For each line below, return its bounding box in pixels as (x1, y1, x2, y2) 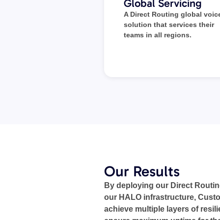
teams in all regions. (124, 30, 192, 39)
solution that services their (124, 20, 214, 28)
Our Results (104, 162, 180, 180)
